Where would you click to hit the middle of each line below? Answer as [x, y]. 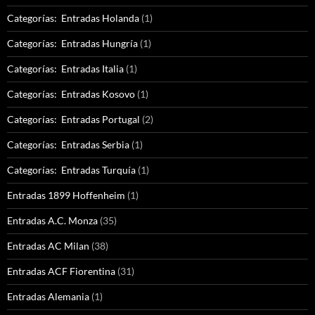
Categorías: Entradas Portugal [73, 120]
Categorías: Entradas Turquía [71, 170]
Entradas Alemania [48, 297]
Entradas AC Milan [48, 246]
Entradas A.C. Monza [52, 221]
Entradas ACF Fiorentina [61, 271]
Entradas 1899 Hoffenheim [66, 195]
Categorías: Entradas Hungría [72, 44]
